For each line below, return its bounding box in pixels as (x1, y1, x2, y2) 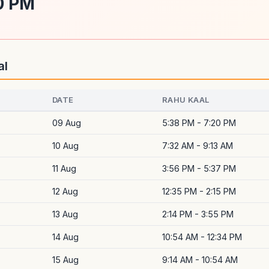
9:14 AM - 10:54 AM (162, 255, 238, 265)
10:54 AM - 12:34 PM (162, 232, 242, 242)
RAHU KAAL (162, 95, 210, 104)
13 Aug (52, 209, 78, 219)
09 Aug (52, 118, 81, 128)
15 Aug (52, 255, 79, 265)
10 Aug (52, 141, 79, 151)
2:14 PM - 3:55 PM (162, 209, 234, 219)
